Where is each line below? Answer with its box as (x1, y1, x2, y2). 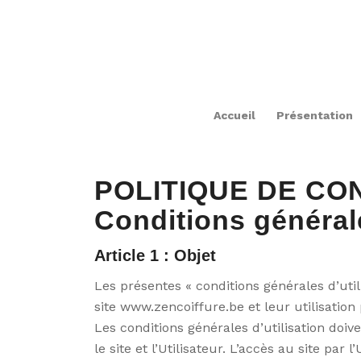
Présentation (276, 109, 354, 122)
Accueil (214, 109, 256, 122)
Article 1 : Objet (94, 247, 217, 264)
